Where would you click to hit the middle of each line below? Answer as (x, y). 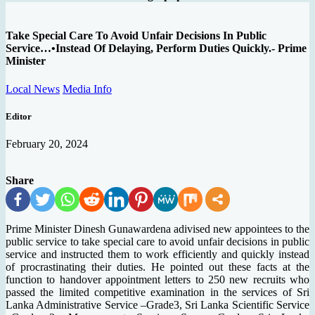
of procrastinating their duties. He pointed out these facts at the (157, 267)
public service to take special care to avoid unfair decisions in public (157, 242)
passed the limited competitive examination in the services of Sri (157, 292)
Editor (19, 116)
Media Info (87, 89)
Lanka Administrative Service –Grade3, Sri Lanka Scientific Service (157, 305)
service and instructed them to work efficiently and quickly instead (157, 255)
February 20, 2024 (47, 144)
